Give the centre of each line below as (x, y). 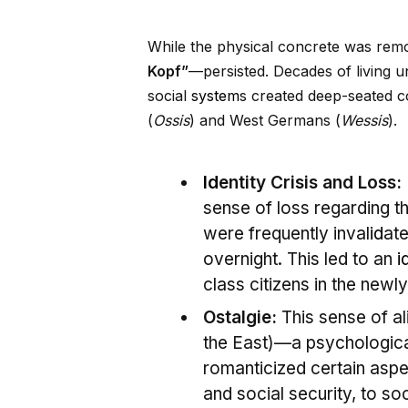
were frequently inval (286, 234)
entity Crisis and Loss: (310, 183)
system (215, 96)
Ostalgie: (240, 318)
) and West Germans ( (265, 121)
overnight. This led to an (300, 260)
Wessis (364, 121)
